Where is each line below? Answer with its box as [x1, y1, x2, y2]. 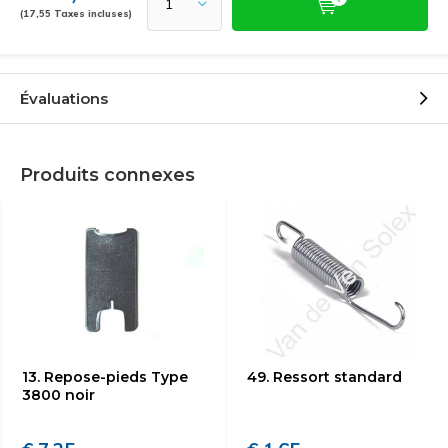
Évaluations [20, 89, 108, 108]
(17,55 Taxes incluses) [20, 7, 132, 19]
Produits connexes [20, 164, 195, 186]
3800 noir [22, 386, 95, 404]
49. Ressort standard [247, 368, 402, 386]
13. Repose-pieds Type [22, 368, 188, 386]
